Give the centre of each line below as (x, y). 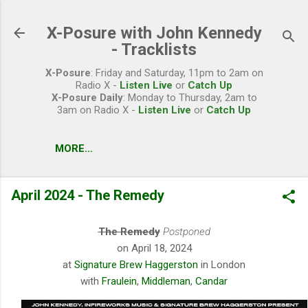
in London (222, 264)
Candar (211, 281)
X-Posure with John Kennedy (154, 33)
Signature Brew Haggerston (136, 264)
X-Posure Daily (87, 98)
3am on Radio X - (98, 110)
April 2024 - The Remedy (88, 195)
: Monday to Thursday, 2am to (190, 98)
